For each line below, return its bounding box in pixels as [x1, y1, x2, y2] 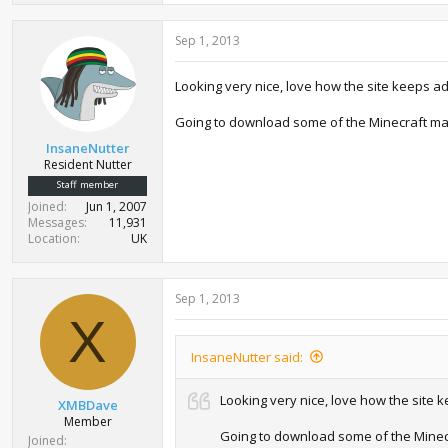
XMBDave [57, 396, 118, 414]
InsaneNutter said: [191, 347, 303, 366]
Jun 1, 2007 [86, 197, 147, 215]
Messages [28, 213, 84, 231]
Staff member [57, 177, 118, 191]
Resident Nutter [43, 155, 132, 173]
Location [28, 229, 77, 247]
